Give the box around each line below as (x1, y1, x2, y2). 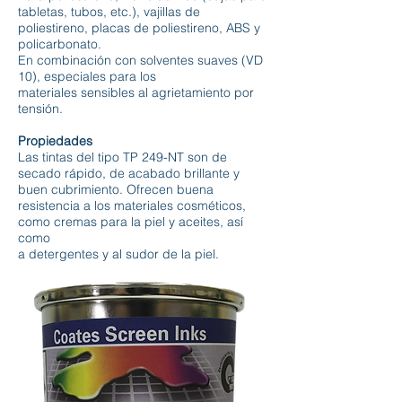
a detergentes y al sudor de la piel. (18, 246, 219, 262)
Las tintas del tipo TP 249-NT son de (18, 149, 227, 165)
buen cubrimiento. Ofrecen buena (18, 181, 214, 197)
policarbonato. (18, 36, 101, 52)
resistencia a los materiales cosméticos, (18, 197, 246, 214)
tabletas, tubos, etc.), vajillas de (18, 4, 200, 20)
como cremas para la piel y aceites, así (18, 214, 243, 230)
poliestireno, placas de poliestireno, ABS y (18, 20, 260, 36)
